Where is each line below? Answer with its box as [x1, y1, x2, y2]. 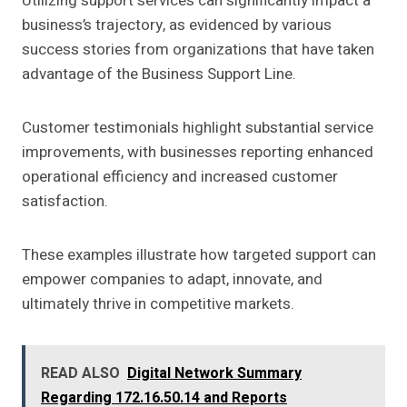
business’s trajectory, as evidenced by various [22, 14, 332, 37]
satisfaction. [22, 190, 108, 213]
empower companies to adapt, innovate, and [22, 268, 323, 292]
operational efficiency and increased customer [22, 165, 338, 189]
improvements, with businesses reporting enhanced [22, 141, 373, 164]
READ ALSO [41, 362, 120, 385]
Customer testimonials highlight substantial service [22, 116, 373, 140]
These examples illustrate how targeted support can [22, 243, 376, 267]
